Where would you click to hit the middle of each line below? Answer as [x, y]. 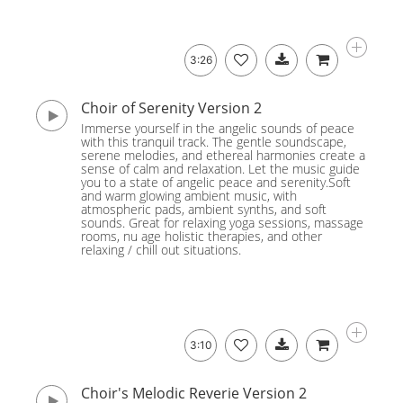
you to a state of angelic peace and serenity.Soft [216, 182]
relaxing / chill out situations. [161, 250]
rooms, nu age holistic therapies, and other [201, 236]
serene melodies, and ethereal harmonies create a [223, 155]
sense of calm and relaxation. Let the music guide [220, 169]
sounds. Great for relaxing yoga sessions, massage [222, 223]
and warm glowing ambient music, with [189, 196]
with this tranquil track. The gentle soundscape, [214, 142]
